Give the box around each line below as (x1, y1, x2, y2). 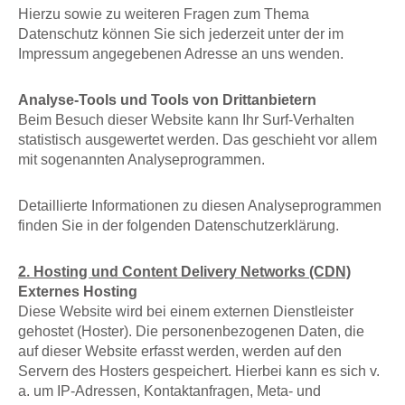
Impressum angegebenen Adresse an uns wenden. (18, 45, 344, 62)
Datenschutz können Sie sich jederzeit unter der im (18, 25, 344, 42)
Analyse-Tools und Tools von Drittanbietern (18, 91, 316, 108)
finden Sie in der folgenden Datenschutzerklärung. (18, 216, 339, 233)
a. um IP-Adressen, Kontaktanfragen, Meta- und (18, 381, 321, 399)
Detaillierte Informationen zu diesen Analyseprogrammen (18, 196, 381, 213)
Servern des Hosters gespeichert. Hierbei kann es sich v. (18, 362, 380, 379)
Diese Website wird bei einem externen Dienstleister (18, 302, 353, 319)
